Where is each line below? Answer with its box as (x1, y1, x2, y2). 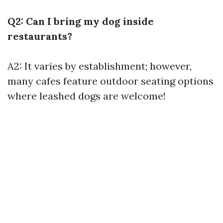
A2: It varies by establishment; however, (7, 60, 192, 72)
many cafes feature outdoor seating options (7, 75, 214, 87)
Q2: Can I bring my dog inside (7, 15, 154, 27)
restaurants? (7, 30, 72, 42)
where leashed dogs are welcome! (7, 90, 166, 102)
